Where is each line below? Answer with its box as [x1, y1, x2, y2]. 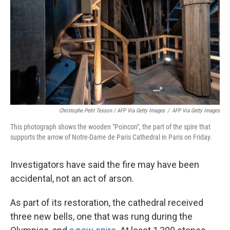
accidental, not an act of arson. [10, 173, 134, 184]
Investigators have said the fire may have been [10, 159, 199, 170]
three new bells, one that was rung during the [10, 211, 193, 222]
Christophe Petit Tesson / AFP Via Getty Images [59, 107, 165, 114]
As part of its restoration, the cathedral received [10, 197, 203, 208]
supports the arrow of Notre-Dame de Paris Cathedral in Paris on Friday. [10, 133, 212, 141]
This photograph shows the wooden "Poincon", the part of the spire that [10, 123, 210, 131]
